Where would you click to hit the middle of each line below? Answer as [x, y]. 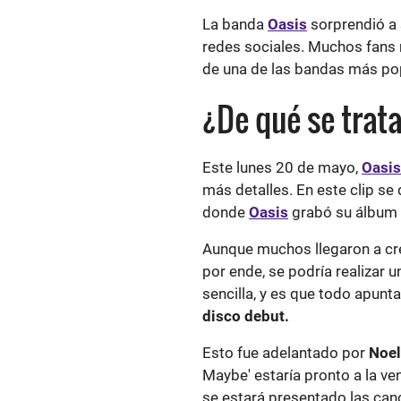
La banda [235, 24]
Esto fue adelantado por [284, 353]
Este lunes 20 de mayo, [280, 167]
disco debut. [246, 316]
